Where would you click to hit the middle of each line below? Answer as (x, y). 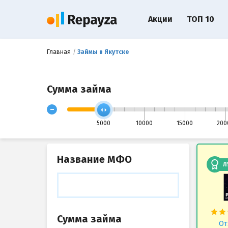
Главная (59, 52)
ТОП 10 (201, 19)
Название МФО (94, 159)
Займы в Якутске (103, 52)
